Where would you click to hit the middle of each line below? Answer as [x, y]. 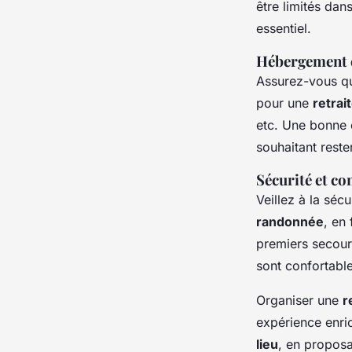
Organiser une [299, 300]
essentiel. [284, 28]
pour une [284, 103]
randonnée [290, 221]
